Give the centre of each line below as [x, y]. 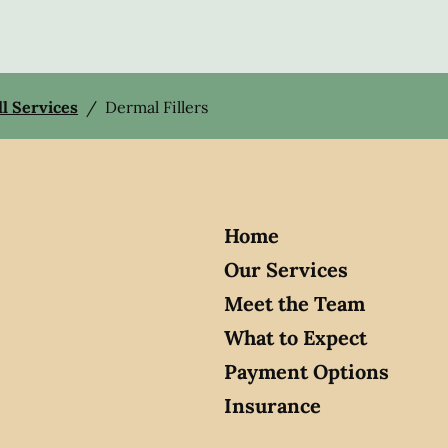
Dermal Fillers [156, 106]
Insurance [272, 405]
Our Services [286, 269]
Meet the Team [294, 303]
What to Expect [295, 337]
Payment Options [306, 371]
